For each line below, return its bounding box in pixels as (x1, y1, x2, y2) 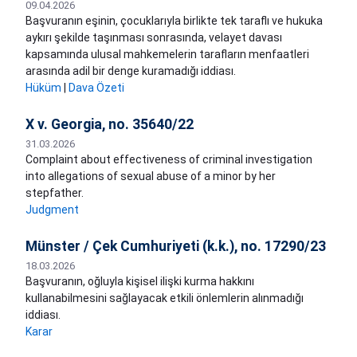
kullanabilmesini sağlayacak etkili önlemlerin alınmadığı (25, 292, 304, 305)
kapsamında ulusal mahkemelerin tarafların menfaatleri (25, 48, 309, 61)
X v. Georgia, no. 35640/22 (25, 116, 194, 133)
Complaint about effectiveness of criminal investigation (25, 153, 312, 167)
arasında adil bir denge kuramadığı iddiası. (25, 65, 236, 78)
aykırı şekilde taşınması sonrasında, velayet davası (25, 31, 282, 45)
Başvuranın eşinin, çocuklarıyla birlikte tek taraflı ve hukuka (25, 14, 323, 28)
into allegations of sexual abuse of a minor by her (25, 170, 276, 183)
